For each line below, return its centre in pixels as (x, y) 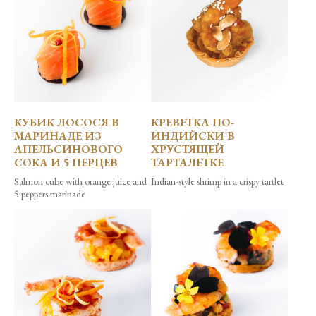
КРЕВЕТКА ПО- (193, 123)
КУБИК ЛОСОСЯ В (67, 123)
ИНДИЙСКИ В (193, 136)
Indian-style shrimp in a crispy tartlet (217, 182)
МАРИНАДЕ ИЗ (58, 136)
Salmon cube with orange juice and (80, 182)
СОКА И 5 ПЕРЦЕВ (66, 163)
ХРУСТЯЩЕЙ (188, 150)
